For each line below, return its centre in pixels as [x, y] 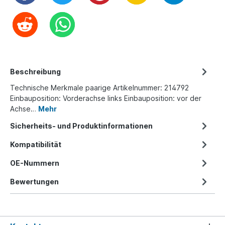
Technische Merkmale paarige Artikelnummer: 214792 [99, 87]
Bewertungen [34, 181]
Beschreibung [35, 71]
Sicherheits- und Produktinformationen [81, 126]
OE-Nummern [35, 163]
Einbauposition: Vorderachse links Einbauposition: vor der [106, 98]
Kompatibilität [36, 144]
